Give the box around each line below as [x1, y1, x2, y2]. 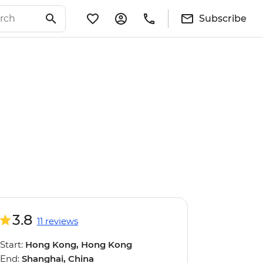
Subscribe [199, 12, 247, 24]
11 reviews [37, 215, 78, 227]
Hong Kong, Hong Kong [25, 239, 132, 250]
